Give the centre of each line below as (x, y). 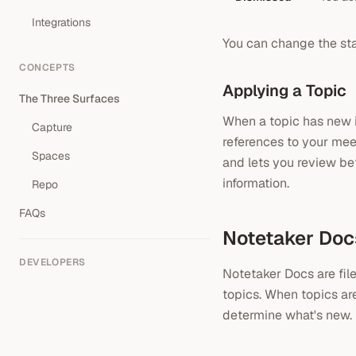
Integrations (61, 22)
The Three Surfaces (70, 99)
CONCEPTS (47, 68)
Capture (52, 127)
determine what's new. (287, 315)
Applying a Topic (284, 91)
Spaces (51, 156)
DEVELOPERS (52, 262)
